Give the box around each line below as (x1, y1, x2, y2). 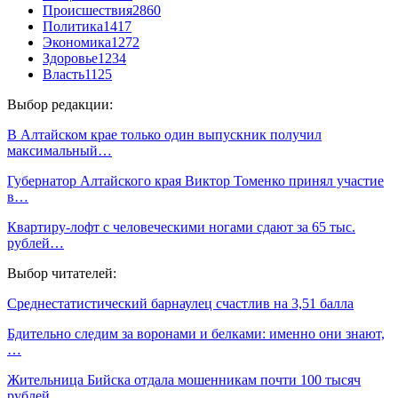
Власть (43, 66, 84, 82)
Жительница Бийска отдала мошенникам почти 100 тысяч (7, 371, 361, 387)
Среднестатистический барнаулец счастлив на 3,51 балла (7, 295, 354, 311)
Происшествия (43, 2, 132, 18)
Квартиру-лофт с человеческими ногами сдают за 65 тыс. (7, 219, 355, 235)
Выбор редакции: (7, 96, 113, 112)
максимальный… (7, 142, 112, 158)
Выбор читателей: (7, 265, 116, 281)
